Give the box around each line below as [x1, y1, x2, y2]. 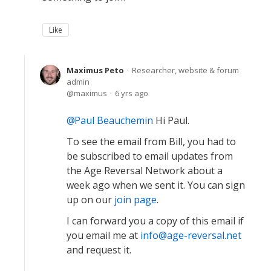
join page [114, 193, 157, 206]
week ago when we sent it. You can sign [67, 178, 245, 192]
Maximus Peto [67, 65, 124, 76]
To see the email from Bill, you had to [67, 135, 236, 148]
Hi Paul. [153, 114, 189, 127]
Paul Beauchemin [74, 114, 153, 127]
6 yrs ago [115, 88, 148, 99]
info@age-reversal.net [140, 229, 241, 242]
